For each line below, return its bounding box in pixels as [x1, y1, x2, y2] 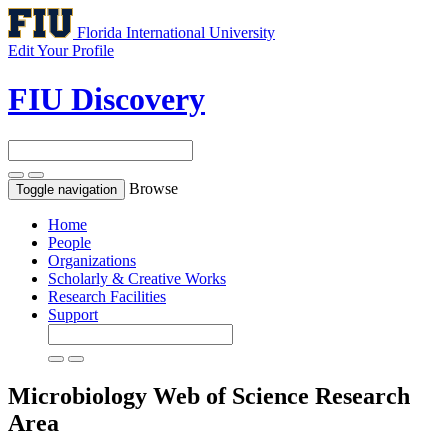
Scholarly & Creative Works [48, 269, 226, 287]
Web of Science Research [153, 382, 410, 409]
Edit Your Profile [8, 42, 114, 59]
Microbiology [8, 382, 153, 409]
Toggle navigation [16, 181, 117, 197]
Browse [129, 179, 178, 197]
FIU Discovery [8, 81, 205, 118]
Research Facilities [48, 287, 166, 305]
